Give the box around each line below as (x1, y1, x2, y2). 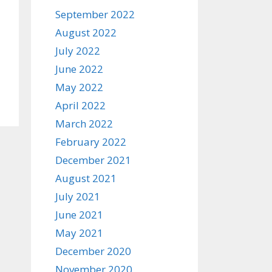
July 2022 (55, 44, 100, 58)
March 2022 (55, 117, 113, 131)
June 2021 (55, 208, 103, 222)
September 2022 (55, 7, 135, 21)
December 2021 (55, 153, 131, 167)
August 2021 (55, 171, 117, 185)
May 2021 (55, 226, 103, 240)
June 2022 (55, 62, 103, 76)
